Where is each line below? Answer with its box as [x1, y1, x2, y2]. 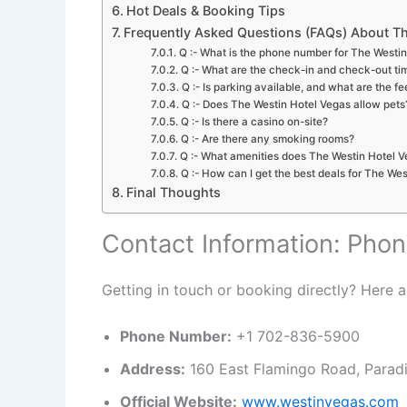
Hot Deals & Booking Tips [125, 2, 285, 18]
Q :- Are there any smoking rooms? [180, 132, 354, 145]
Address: [120, 360, 185, 379]
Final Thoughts [125, 184, 221, 200]
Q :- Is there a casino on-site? [180, 114, 328, 128]
